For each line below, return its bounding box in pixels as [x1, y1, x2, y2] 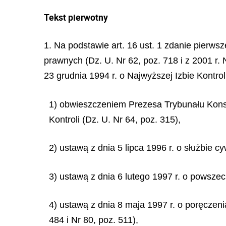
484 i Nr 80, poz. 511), [49, 215, 138, 225]
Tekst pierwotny [44, 11, 108, 23]
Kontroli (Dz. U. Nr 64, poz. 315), [49, 114, 181, 125]
